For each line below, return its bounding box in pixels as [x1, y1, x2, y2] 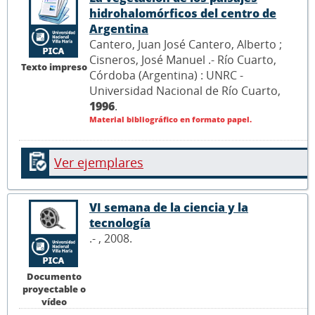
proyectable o [22, 282, 86, 295]
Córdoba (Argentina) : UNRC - [89, 67, 243, 84]
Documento [27, 269, 82, 283]
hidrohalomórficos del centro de [89, 6, 276, 22]
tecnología [89, 215, 150, 231]
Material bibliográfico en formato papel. [89, 114, 252, 125]
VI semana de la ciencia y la [89, 200, 248, 216]
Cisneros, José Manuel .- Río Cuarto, [89, 52, 276, 68]
